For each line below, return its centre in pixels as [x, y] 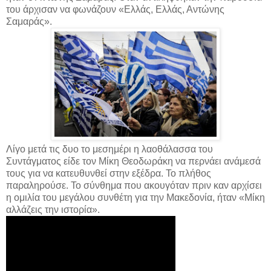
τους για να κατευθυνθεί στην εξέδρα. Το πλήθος [109, 173]
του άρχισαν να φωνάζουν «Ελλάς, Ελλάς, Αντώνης [115, 9]
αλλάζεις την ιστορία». [53, 209]
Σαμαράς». [29, 21]
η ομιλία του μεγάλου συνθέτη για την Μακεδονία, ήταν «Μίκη [135, 197]
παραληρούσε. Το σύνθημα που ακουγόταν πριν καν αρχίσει [134, 185]
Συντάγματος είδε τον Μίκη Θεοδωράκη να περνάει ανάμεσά [133, 161]
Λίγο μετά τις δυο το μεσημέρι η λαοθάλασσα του [109, 149]
